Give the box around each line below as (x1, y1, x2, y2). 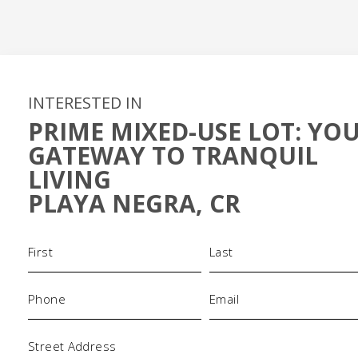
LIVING (28, 163, 111, 197)
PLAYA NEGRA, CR (28, 187, 241, 221)
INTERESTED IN (28, 92, 142, 114)
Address (27, 323, 78, 341)
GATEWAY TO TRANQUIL (28, 139, 318, 173)
